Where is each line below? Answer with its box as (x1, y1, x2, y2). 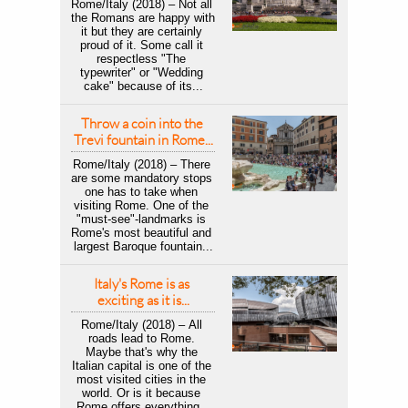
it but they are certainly (80, 25, 202, 38)
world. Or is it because (82, 386, 200, 400)
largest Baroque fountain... (73, 240, 213, 253)
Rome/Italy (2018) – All (80, 318, 202, 331)
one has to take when (85, 185, 198, 199)
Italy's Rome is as (94, 275, 189, 292)
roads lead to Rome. (87, 331, 195, 345)
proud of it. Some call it (79, 38, 203, 52)
